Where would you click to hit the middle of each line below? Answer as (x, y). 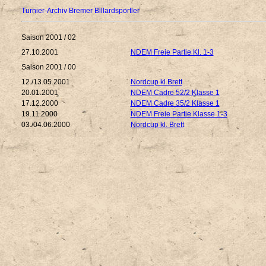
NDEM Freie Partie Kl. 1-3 (172, 52)
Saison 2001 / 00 (48, 67)
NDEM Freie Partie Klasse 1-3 (179, 114)
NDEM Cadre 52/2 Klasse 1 (175, 93)
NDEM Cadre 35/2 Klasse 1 (175, 103)
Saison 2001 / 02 (48, 37)
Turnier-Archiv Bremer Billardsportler (80, 11)
